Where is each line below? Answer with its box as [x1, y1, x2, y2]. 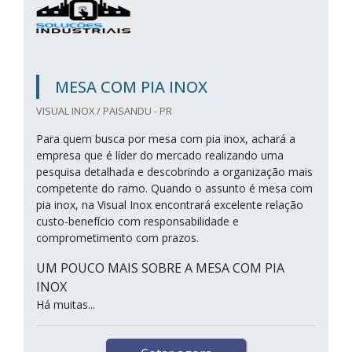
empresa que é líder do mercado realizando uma [36, 148, 284, 163]
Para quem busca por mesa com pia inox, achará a [36, 131, 295, 146]
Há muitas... [36, 297, 95, 312]
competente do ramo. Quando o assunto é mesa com [36, 181, 313, 196]
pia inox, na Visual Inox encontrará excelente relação [36, 197, 303, 212]
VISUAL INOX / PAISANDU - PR [36, 104, 172, 118]
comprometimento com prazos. [36, 230, 199, 245]
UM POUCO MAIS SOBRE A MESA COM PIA [36, 259, 284, 277]
